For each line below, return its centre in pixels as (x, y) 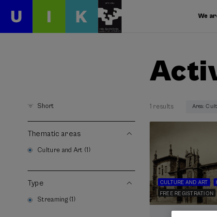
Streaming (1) (57, 200)
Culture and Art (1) (64, 150)
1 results (162, 106)
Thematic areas (54, 134)
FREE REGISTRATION (187, 193)
